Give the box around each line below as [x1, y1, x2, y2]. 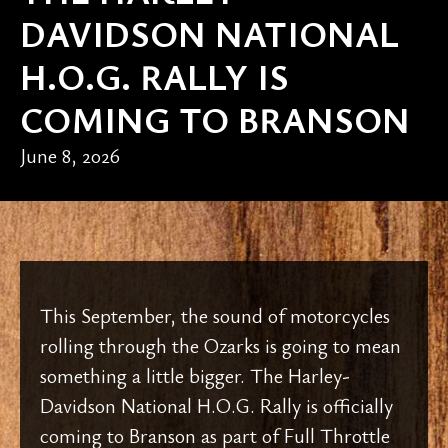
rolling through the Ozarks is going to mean [40, 331, 401, 359]
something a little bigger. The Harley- [40, 361, 350, 389]
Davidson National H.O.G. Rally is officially [40, 391, 393, 419]
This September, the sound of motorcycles [40, 301, 390, 329]
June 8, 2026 [20, 141, 120, 169]
